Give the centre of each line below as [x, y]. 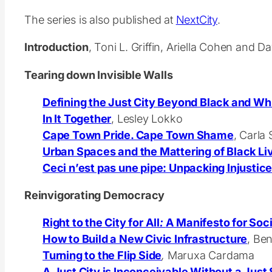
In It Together [77, 118]
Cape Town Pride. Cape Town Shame [138, 134]
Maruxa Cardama [210, 255]
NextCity [197, 20]
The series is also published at [100, 20]
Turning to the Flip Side [102, 255]
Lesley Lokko [150, 118]
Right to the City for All [101, 222]
